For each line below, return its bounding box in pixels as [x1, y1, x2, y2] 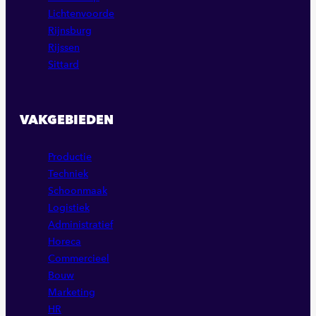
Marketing [48, 286, 95, 299]
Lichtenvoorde [48, 8, 114, 20]
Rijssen [48, 42, 80, 54]
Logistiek [48, 202, 90, 214]
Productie [48, 151, 92, 164]
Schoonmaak [48, 185, 107, 197]
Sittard [48, 59, 79, 71]
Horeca [48, 236, 81, 248]
